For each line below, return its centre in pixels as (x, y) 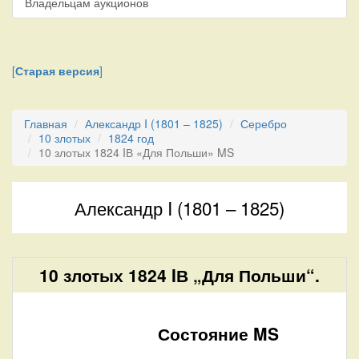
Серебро (264, 123)
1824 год (131, 137)
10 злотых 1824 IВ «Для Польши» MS (136, 152)
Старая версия (57, 70)
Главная (46, 123)
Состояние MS (218, 333)
